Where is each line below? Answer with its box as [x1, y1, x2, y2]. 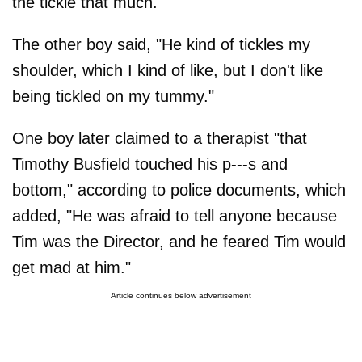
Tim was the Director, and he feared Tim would [12, 232, 346, 250]
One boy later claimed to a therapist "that [12, 128, 307, 147]
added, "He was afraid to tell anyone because [12, 206, 337, 225]
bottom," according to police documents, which [12, 180, 346, 199]
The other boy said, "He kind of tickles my [12, 35, 310, 53]
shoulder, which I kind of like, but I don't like [12, 61, 323, 79]
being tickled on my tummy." [12, 86, 214, 105]
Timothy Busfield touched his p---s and [12, 154, 288, 173]
